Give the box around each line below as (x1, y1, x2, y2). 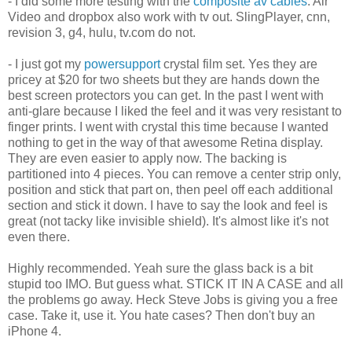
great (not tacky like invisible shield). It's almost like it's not (8, 214, 328, 228)
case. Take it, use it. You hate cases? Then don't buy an (8, 308, 315, 322)
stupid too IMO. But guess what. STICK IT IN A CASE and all (8, 277, 343, 291)
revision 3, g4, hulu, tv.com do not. (8, 25, 196, 39)
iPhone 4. (8, 324, 61, 338)
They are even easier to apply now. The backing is (8, 151, 287, 165)
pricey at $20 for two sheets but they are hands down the (8, 72, 320, 86)
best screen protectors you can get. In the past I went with (8, 88, 324, 102)
